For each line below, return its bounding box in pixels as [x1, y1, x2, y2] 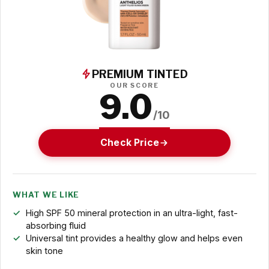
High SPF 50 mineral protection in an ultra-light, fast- [25, 208, 238, 219]
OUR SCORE [110, 81, 159, 89]
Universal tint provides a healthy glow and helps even [25, 233, 243, 244]
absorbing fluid [25, 220, 86, 231]
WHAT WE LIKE [13, 190, 80, 200]
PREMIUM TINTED [92, 67, 188, 80]
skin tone [25, 246, 63, 256]
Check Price [100, 136, 159, 148]
